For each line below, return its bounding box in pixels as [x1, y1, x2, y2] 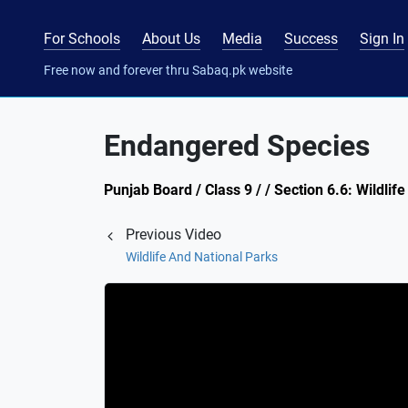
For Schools [44, 29, 120, 47]
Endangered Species [104, 128, 370, 163]
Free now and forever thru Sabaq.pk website [44, 62, 292, 77]
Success [284, 29, 338, 47]
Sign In [360, 29, 404, 47]
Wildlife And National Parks [126, 250, 278, 264]
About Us [142, 29, 200, 47]
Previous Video [126, 226, 221, 243]
